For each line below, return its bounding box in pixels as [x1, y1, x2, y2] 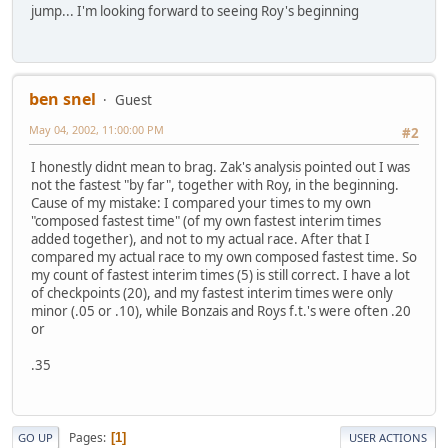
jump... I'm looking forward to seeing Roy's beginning [31, 2, 365, 21]
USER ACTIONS [349, 430, 427, 446]
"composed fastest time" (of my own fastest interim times [31, 212, 381, 231]
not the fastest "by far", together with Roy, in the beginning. [31, 176, 399, 195]
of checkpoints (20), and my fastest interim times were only [31, 284, 393, 303]
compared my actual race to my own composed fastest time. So [31, 248, 417, 267]
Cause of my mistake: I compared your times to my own [31, 194, 371, 213]
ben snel [29, 87, 96, 110]
